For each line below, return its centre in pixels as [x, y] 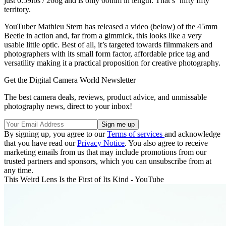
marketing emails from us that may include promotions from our [105, 152]
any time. [19, 171]
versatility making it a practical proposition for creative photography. [112, 63]
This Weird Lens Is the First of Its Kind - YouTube [84, 180]
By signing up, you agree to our [55, 134]
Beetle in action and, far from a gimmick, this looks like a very [103, 36]
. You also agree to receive [166, 143]
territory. [17, 10]
